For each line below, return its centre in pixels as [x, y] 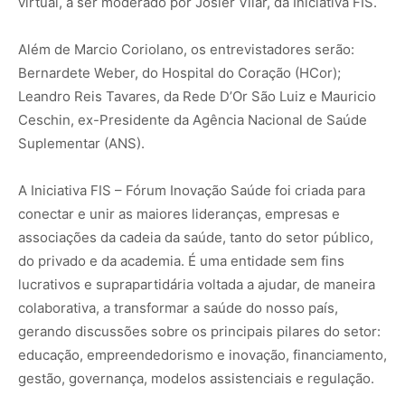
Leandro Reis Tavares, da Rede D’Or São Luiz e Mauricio [197, 96]
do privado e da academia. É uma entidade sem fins [181, 260]
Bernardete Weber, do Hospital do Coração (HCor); [179, 72]
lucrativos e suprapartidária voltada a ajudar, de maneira [197, 284]
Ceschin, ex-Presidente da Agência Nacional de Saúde [193, 119]
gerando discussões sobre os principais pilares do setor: [199, 331]
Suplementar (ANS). [81, 143]
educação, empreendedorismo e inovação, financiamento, [202, 354]
